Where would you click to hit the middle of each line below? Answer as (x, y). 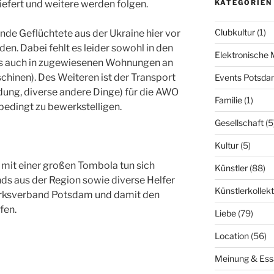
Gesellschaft (239, 122)
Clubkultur (235, 32)
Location (231, 235)
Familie (228, 100)
